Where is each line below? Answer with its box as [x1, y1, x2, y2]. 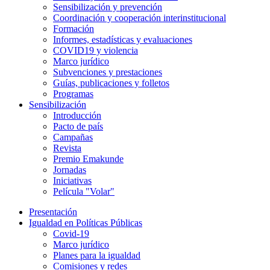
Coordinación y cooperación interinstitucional [53, 12, 226, 23]
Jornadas [53, 164, 86, 175]
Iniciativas [53, 175, 92, 186]
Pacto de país [53, 121, 103, 131]
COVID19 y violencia [53, 45, 138, 55]
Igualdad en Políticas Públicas [29, 217, 142, 228]
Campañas [53, 131, 93, 142]
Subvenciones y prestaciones [53, 66, 162, 77]
